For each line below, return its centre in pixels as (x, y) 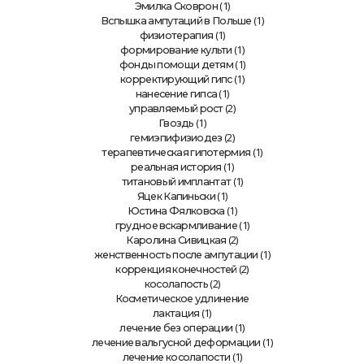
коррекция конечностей (176, 269)
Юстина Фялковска (176, 211)
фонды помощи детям (176, 65)
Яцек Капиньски (176, 196)
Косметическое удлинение (182, 299)
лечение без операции (176, 328)
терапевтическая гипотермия (176, 152)
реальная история (176, 167)
